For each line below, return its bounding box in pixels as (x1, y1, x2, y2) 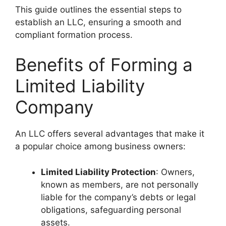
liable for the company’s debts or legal (41, 192, 196, 202)
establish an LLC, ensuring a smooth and (15, 17, 182, 27)
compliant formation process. (15, 29, 133, 40)
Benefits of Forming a (15, 54, 193, 75)
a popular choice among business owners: (15, 141, 186, 151)
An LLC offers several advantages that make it (15, 129, 204, 139)
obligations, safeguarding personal (41, 204, 181, 215)
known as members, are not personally (41, 179, 198, 190)
